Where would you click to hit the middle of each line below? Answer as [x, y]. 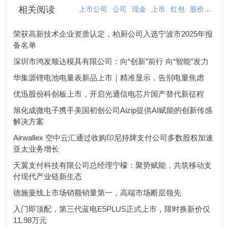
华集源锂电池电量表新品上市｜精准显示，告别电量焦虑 [109, 78]
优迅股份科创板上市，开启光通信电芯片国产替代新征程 [109, 94]
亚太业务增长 [36, 149]
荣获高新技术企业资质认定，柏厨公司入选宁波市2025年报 [113, 34]
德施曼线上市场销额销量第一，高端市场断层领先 [97, 193]
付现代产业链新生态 [48, 176]
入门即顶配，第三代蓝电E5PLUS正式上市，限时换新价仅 [112, 209]
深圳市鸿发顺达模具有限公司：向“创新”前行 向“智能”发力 [111, 61]
